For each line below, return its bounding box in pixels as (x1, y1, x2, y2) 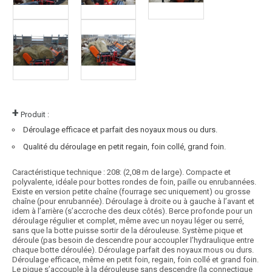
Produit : (19, 110, 49, 120)
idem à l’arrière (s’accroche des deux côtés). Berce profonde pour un (12, 206, 253, 216)
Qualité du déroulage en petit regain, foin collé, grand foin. (23, 142, 226, 152)
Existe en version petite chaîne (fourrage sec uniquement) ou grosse (12, 187, 250, 197)
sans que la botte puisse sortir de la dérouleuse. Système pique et (12, 226, 243, 236)
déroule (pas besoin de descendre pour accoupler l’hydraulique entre (12, 236, 254, 245)
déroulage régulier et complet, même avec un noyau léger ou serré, (12, 216, 244, 226)
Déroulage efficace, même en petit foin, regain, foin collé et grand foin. (12, 255, 259, 265)
